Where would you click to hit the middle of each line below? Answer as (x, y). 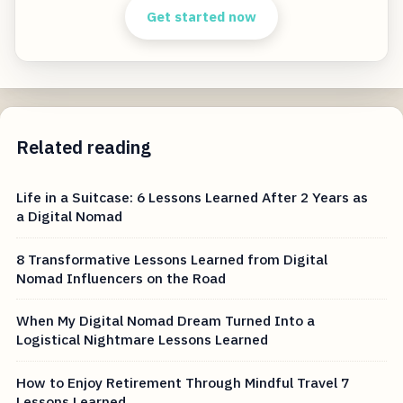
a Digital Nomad (70, 216)
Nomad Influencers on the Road (121, 278)
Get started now (201, 17)
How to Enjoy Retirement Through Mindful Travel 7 (183, 382)
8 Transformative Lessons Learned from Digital (172, 259)
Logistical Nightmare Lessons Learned (143, 340)
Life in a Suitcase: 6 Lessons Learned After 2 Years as (193, 197)
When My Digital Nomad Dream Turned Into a (166, 321)
